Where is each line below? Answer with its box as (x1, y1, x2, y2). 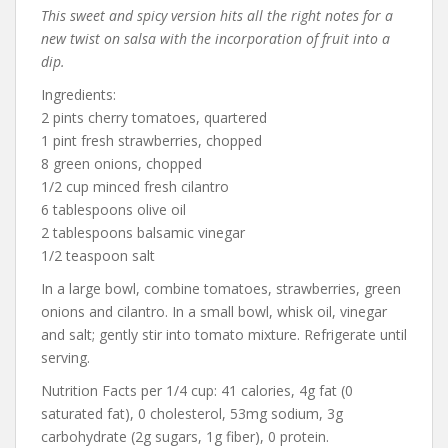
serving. (41, 347, 90, 367)
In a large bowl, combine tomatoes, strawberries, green (41, 278, 401, 298)
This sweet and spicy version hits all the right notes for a (41, 5, 393, 25)
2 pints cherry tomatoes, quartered (41, 107, 267, 127)
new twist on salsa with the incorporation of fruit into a (41, 28, 390, 48)
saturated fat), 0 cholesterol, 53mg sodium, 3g (41, 403, 343, 423)
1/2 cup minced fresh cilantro (41, 176, 229, 196)
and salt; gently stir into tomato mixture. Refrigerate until (41, 324, 407, 344)
